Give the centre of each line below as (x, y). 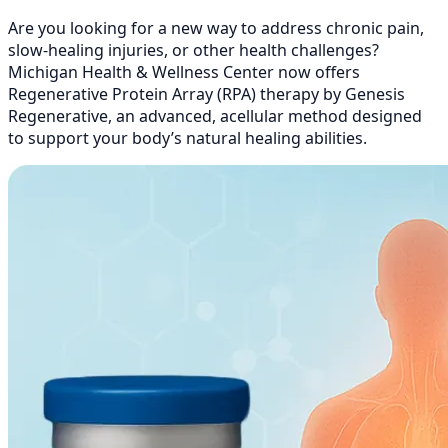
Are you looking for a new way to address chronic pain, (216, 27)
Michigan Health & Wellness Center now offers (184, 71)
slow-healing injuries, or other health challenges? (193, 49)
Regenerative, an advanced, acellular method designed (215, 115)
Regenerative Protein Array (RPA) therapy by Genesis (206, 93)
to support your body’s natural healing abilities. (187, 137)
